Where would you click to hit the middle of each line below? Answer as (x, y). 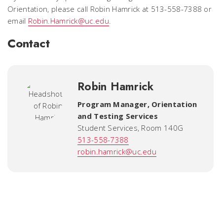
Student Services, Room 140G (130, 128)
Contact (29, 43)
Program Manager (112, 104)
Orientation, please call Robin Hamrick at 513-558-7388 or (110, 9)
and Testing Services (118, 116)
